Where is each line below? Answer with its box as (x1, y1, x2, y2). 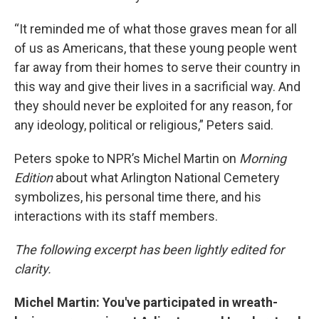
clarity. (14, 261, 54, 276)
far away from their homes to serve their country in (14, 59, 300, 75)
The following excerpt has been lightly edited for (14, 241, 284, 257)
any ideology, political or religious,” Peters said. (14, 117, 273, 132)
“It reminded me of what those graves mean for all (14, 21, 297, 36)
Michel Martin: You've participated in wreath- (14, 294, 278, 310)
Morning (239, 150, 286, 166)
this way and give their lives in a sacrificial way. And (14, 78, 300, 94)
